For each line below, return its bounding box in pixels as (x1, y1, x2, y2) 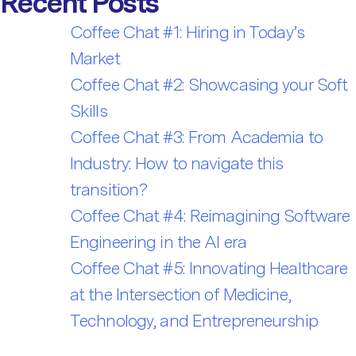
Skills (70, 99, 107, 121)
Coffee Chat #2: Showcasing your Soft (70, 73, 348, 95)
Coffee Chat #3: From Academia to (70, 126, 323, 147)
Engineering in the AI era (70, 230, 246, 252)
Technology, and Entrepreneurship (70, 309, 318, 331)
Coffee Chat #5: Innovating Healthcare (70, 257, 348, 278)
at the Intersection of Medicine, (70, 283, 291, 304)
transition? (70, 178, 148, 199)
